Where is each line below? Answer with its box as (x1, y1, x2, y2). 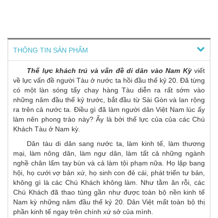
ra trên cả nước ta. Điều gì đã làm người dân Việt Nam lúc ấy (13, 106, 205, 113)
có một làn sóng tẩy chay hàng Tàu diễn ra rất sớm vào (13, 86, 205, 94)
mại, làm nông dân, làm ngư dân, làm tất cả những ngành (13, 149, 205, 157)
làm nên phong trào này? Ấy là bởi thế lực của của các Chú (13, 115, 205, 123)
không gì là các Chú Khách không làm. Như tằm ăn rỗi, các (13, 179, 205, 186)
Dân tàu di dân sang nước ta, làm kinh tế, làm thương (27, 140, 205, 147)
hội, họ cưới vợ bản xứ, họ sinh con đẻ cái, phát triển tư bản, (13, 169, 205, 177)
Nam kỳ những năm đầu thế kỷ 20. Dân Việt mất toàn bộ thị (13, 198, 205, 206)
